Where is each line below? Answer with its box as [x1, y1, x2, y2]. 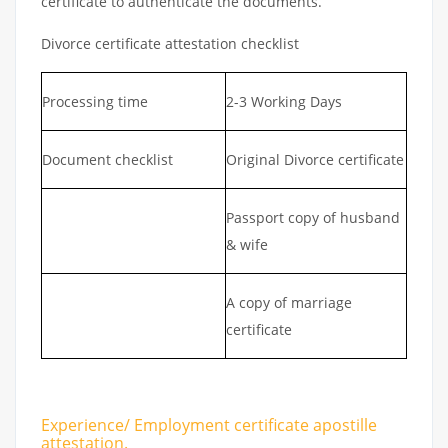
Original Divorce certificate [226, 149, 404, 169]
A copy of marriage [226, 292, 352, 312]
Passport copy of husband [226, 207, 400, 227]
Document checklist [42, 149, 173, 169]
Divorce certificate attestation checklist [41, 33, 299, 53]
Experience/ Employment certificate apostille [41, 413, 377, 436]
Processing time [42, 91, 148, 111]
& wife [226, 234, 268, 254]
